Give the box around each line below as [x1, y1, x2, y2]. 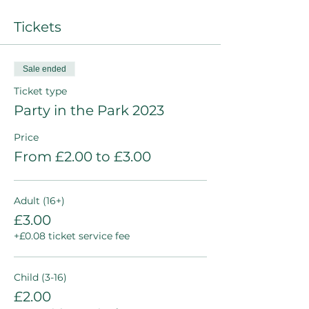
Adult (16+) [14, 195, 65, 207]
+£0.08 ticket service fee [14, 230, 130, 242]
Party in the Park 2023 [14, 102, 164, 119]
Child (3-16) [14, 271, 67, 283]
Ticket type [14, 85, 67, 97]
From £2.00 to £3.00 [14, 148, 151, 165]
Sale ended [23, 64, 66, 74]
